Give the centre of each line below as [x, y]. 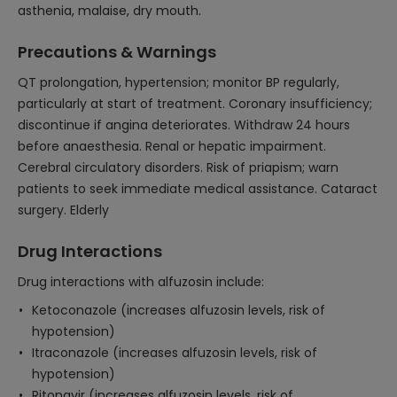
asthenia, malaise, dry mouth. [109, 11]
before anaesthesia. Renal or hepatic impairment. [172, 146]
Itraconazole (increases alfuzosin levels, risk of [175, 353]
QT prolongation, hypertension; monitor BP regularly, [179, 82]
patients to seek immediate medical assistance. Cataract [198, 189]
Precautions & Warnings [117, 52]
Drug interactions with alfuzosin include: [141, 282]
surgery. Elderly [63, 210]
